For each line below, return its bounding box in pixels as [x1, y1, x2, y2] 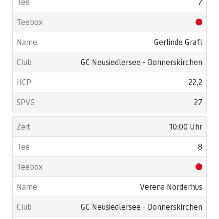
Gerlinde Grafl [154, 37, 202, 47]
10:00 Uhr [169, 121, 202, 131]
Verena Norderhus [140, 181, 202, 192]
